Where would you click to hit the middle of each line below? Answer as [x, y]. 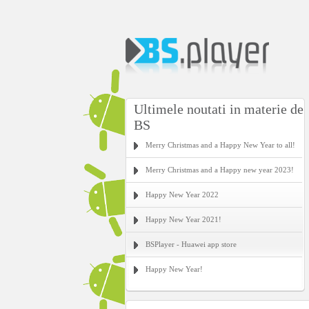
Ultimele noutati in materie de [219, 109]
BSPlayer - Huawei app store [191, 244]
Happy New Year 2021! [183, 219]
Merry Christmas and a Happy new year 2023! [220, 170]
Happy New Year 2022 [182, 195]
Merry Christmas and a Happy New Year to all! [220, 145]
